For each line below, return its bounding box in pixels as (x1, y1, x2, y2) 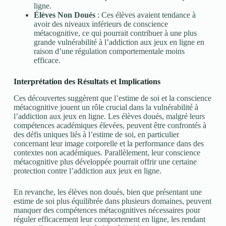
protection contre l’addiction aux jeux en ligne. (13, 166, 161, 176)
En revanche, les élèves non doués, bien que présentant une (13, 188, 202, 197)
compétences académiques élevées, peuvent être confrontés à (13, 121, 206, 130)
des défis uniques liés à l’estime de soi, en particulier (13, 130, 179, 139)
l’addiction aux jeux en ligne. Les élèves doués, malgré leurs (13, 112, 205, 121)
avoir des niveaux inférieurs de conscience (33, 20, 168, 29)
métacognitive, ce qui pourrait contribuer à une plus (33, 29, 197, 38)
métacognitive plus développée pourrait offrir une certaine (13, 157, 197, 166)
